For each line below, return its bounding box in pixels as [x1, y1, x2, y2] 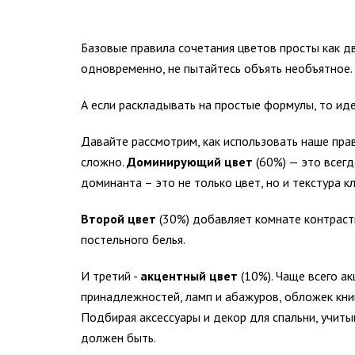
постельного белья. [81, 231, 185, 247]
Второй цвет [81, 210, 156, 227]
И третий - [81, 267, 140, 284]
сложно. [81, 153, 127, 170]
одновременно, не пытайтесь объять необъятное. [81, 59, 353, 76]
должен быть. [81, 329, 156, 345]
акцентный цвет [140, 267, 238, 284]
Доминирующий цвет [127, 153, 253, 170]
